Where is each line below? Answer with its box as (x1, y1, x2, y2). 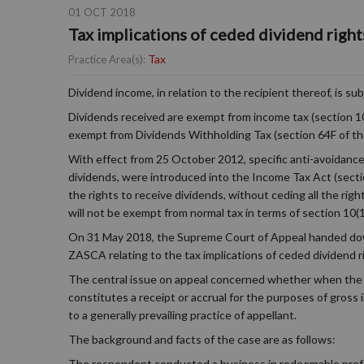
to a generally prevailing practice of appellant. (68, 308, 297, 322)
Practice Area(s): (68, 53, 145, 66)
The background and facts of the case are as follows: (68, 332, 336, 346)
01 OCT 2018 (68, 6, 136, 19)
